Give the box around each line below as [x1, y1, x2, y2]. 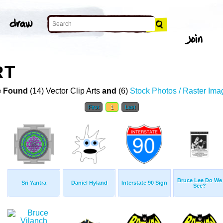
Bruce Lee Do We [177, 177, 222, 184]
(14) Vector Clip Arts [28, 87, 102, 96]
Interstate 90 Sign [121, 180, 167, 186]
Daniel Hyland [71, 180, 108, 186]
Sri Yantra [21, 180, 46, 186]
